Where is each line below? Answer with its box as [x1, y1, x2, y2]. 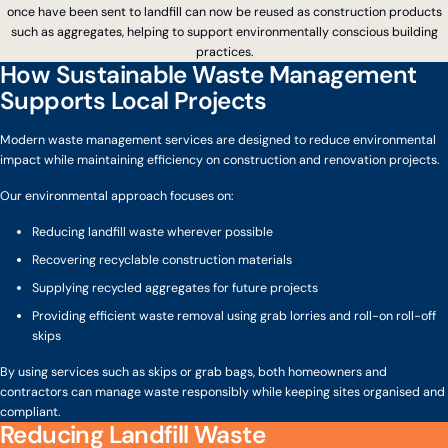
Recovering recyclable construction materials [32, 252, 292, 269]
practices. [195, 44, 253, 61]
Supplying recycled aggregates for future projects [32, 280, 318, 297]
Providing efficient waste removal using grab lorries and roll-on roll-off [32, 308, 436, 325]
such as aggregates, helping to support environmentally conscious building [10, 24, 438, 41]
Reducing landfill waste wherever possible [32, 224, 273, 241]
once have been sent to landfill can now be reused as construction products [6, 4, 442, 21]
